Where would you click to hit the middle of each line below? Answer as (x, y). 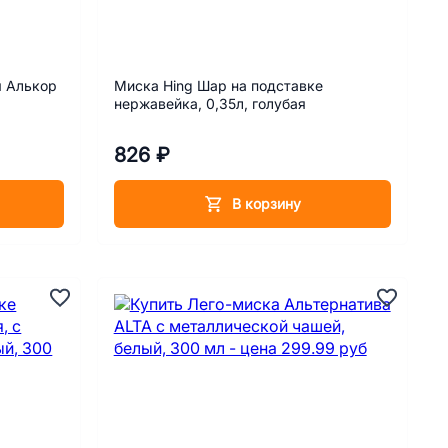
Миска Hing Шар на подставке (218, 86)
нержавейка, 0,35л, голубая (209, 104)
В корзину (266, 203)
